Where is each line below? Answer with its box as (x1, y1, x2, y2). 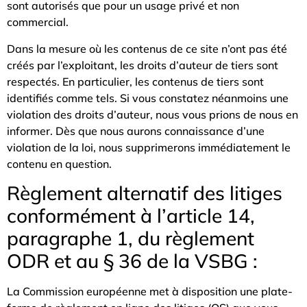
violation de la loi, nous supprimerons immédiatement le (7, 140, 291, 154)
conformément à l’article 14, (7, 204, 255, 228)
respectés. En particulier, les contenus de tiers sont (7, 74, 264, 88)
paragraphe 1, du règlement (7, 226, 254, 251)
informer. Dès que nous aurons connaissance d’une (7, 123, 265, 138)
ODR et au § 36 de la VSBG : (7, 249, 258, 273)
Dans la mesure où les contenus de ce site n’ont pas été (7, 41, 287, 56)
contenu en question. (7, 156, 112, 171)
